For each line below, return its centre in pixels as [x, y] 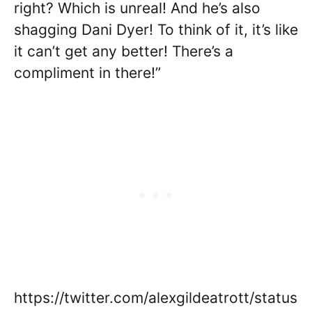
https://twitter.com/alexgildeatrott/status [156, 297]
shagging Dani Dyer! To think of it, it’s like [156, 30]
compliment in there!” [87, 73]
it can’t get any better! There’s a [124, 51]
